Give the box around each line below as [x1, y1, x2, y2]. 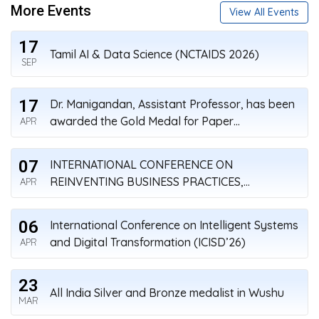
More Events [11, 2, 91, 20]
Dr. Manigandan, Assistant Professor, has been [50, 97, 295, 112]
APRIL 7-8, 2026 [50, 209, 132, 224]
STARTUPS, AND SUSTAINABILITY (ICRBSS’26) [50, 192, 288, 206]
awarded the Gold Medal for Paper [50, 114, 234, 129]
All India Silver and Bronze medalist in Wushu [50, 285, 284, 300]
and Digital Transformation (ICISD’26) [50, 235, 246, 250]
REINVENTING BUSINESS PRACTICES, [50, 174, 244, 189]
